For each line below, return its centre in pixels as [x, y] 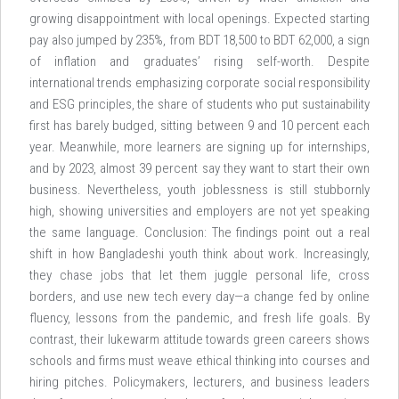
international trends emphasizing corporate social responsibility [199, 83]
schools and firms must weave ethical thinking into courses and [199, 361]
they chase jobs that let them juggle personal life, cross [199, 275]
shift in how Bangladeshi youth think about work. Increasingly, [199, 254]
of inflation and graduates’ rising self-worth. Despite [199, 61]
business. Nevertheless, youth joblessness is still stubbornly [199, 190]
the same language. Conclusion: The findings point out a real [199, 232]
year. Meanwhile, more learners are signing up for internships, [199, 147]
